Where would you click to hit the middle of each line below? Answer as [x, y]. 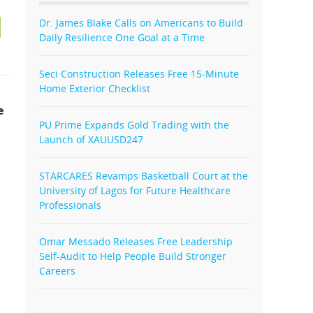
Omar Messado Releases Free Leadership [136, 242]
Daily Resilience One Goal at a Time [122, 38]
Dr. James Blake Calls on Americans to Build [141, 23]
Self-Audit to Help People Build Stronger [133, 256]
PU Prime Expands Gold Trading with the [134, 125]
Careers [57, 271]
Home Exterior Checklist [95, 89]
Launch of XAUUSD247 [91, 140]
